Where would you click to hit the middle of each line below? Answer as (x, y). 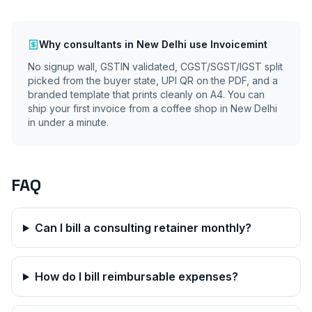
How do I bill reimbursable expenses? (136, 276)
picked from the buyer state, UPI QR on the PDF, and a (153, 80)
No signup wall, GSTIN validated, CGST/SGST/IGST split (155, 67)
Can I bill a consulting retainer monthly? (143, 228)
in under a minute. (68, 122)
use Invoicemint (227, 44)
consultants (93, 44)
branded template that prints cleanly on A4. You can (146, 94)
